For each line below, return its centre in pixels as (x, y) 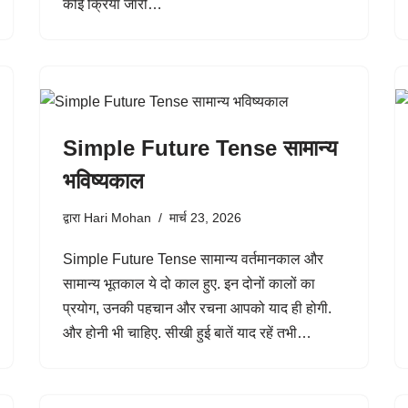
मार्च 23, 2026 (205, 218)
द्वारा (73, 218)
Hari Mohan (117, 218)
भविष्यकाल (103, 181)
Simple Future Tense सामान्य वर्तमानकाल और (193, 259)
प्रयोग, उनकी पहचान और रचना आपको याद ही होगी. (197, 308)
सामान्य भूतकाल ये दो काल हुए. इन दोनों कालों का (189, 284)
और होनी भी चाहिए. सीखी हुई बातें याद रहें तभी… (189, 333)
